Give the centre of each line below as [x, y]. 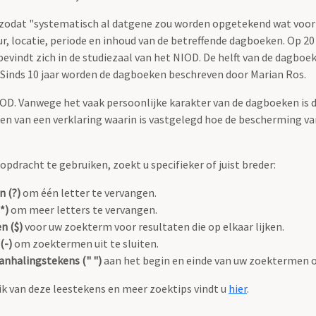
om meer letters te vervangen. [83, 210]
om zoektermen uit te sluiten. [85, 244]
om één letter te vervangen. [89, 193]
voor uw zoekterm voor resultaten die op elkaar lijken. [153, 227]
